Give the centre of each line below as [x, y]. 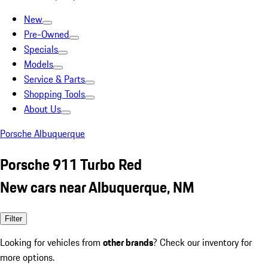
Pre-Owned [47, 34]
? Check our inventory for [202, 242]
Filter [13, 218]
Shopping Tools [54, 94]
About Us [42, 109]
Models [39, 64]
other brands [128, 242]
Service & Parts [54, 79]
